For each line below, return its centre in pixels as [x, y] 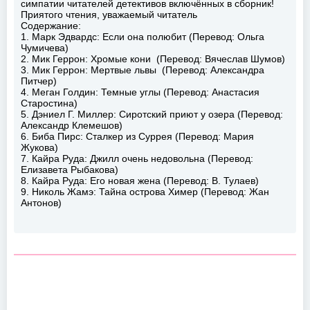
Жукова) [39, 148]
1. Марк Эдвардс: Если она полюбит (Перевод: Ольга [143, 37]
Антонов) [41, 203]
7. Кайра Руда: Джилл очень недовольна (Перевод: [137, 159]
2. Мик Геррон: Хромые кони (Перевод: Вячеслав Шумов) [153, 59]
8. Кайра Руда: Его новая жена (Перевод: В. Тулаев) [140, 181]
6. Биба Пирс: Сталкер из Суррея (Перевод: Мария [137, 137]
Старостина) [49, 103]
